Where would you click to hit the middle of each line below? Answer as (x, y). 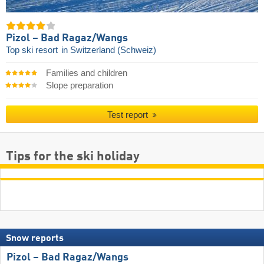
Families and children (86, 73)
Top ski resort (33, 50)
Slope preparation (79, 86)
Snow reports (35, 238)
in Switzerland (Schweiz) (109, 50)
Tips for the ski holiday (73, 156)
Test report (129, 115)
